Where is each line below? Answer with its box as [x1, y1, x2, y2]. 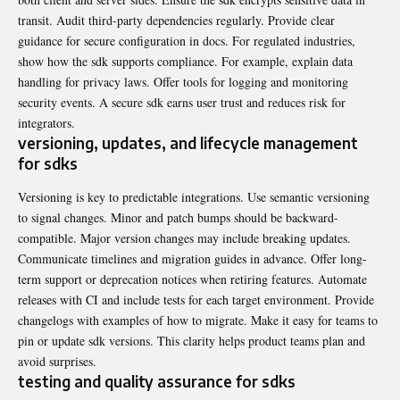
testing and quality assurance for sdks [18, 371, 296, 392]
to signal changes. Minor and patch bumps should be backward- [18, 209, 338, 227]
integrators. [18, 114, 75, 132]
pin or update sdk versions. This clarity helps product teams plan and [18, 332, 365, 350]
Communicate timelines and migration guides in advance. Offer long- [18, 250, 367, 268]
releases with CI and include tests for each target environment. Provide [18, 291, 374, 309]
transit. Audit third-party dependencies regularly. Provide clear [18, 12, 335, 29]
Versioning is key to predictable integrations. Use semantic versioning [18, 188, 370, 206]
